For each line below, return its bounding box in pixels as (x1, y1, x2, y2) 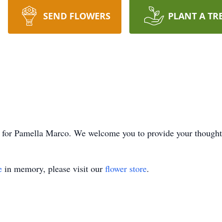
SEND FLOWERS (43, 10, 111, 22)
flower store (105, 163, 147, 174)
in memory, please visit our (2, 163, 105, 174)
